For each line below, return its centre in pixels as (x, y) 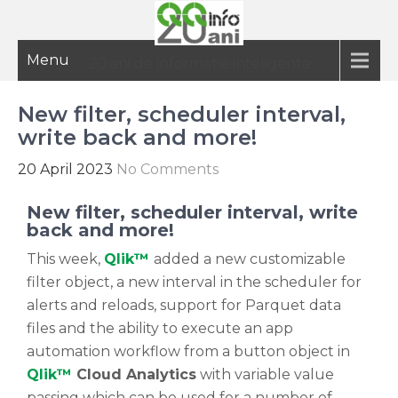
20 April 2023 (65, 169)
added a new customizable (250, 259)
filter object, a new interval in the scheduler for (194, 282)
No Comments (167, 169)
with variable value (265, 374)
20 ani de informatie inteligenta (199, 64)
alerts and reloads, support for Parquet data (184, 305)
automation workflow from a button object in (188, 351)
